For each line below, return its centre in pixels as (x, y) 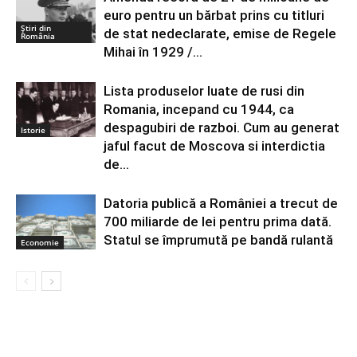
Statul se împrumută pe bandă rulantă (218, 240)
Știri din (36, 28)
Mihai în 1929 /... (153, 52)
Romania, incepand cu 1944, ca (199, 110)
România (38, 36)
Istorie (33, 130)
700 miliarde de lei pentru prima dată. (218, 222)
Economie (40, 242)
